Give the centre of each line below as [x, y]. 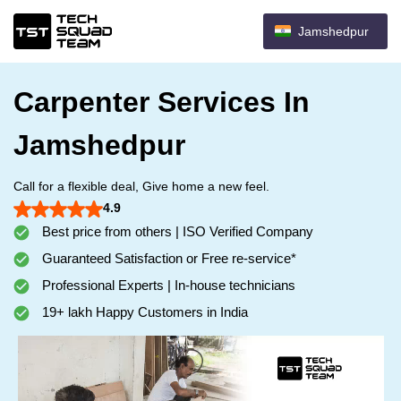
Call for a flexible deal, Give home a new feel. [141, 186]
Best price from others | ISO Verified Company [176, 231]
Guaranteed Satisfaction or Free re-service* [167, 258]
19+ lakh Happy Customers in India [143, 312]
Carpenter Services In [162, 102]
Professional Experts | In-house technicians [167, 285]
